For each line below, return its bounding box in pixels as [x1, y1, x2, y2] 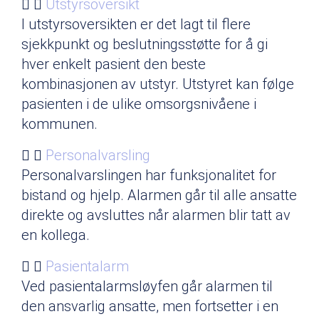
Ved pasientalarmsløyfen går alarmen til [21, 277, 273, 295]
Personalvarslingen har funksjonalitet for [21, 166, 276, 184]
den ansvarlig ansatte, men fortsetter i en [21, 297, 278, 315]
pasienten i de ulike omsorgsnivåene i [21, 95, 256, 113]
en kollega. [21, 226, 90, 244]
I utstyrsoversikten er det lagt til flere [21, 15, 251, 33]
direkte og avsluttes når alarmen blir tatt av [21, 206, 291, 224]
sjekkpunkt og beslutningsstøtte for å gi [21, 35, 268, 53]
